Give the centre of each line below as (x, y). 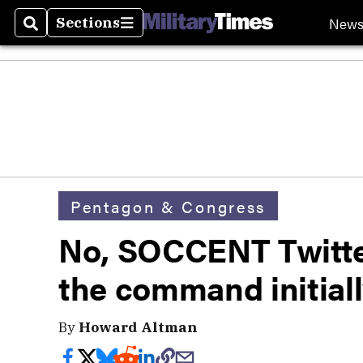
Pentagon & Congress (168, 206)
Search (50, 32)
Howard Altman (138, 327)
